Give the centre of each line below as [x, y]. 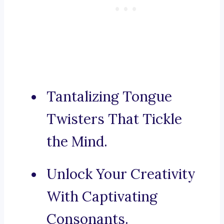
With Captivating [102, 197]
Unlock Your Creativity [121, 174]
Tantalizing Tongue [109, 97]
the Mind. [77, 142]
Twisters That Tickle [114, 119]
